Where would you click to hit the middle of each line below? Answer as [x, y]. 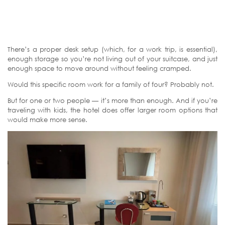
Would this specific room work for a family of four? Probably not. [111, 84]
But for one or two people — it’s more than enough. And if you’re [113, 100]
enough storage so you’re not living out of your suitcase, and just [113, 59]
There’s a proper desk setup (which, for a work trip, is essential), [113, 49]
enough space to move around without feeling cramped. [99, 68]
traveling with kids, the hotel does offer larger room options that [113, 110]
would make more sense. [47, 119]
